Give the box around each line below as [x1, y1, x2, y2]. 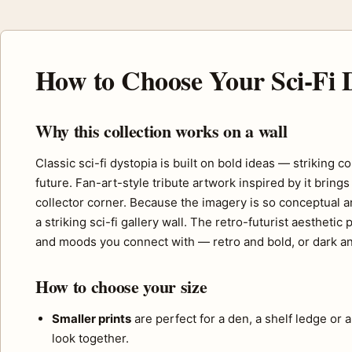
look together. [52, 331, 129, 346]
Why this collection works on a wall [35, 118, 288, 145]
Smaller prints [52, 311, 131, 327]
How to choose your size [35, 273, 207, 300]
